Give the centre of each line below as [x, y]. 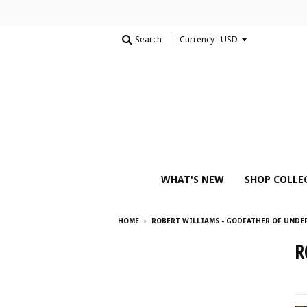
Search [148, 39]
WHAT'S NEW [193, 179]
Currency [197, 40]
